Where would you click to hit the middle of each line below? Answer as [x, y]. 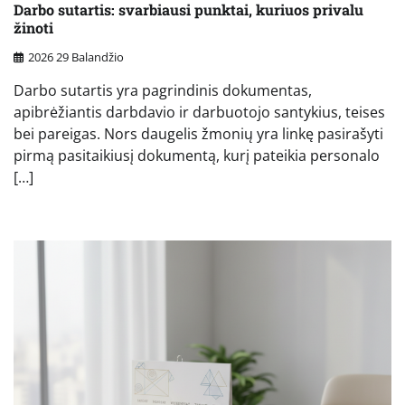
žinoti [33, 27]
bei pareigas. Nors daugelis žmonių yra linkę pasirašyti [198, 134]
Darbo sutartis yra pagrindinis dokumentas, [163, 91]
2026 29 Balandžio [76, 57]
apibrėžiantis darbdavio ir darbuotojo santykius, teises [199, 113]
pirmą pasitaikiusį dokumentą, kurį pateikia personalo [197, 156]
